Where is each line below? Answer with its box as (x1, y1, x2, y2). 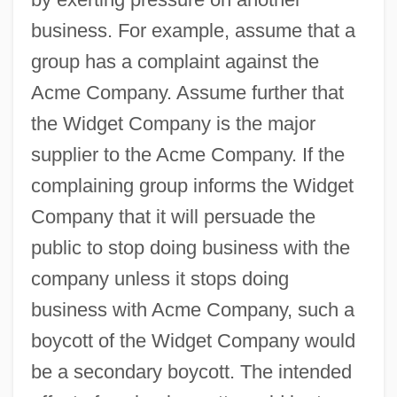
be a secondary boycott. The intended (30, 360, 352, 383)
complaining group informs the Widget (30, 174, 354, 197)
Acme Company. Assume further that (30, 81, 344, 104)
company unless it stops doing (30, 267, 289, 290)
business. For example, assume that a (30, 19, 355, 42)
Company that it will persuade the (30, 205, 315, 228)
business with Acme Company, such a (30, 298, 354, 321)
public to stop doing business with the (30, 236, 350, 259)
